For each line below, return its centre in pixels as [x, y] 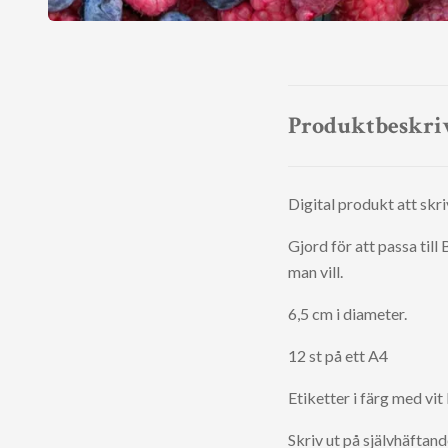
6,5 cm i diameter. [349, 313]
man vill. [317, 271]
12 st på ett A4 [338, 355]
